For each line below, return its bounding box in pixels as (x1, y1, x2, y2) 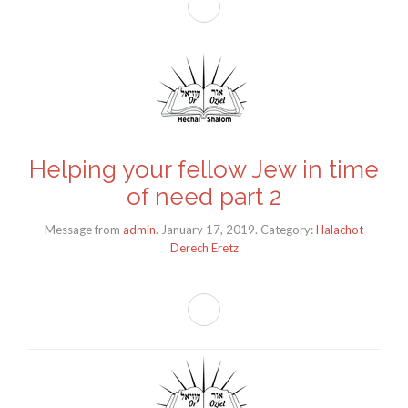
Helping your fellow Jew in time (29, 156, 379, 184)
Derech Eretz (169, 240, 239, 255)
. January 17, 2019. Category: (156, 221, 316, 237)
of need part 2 (127, 183, 281, 211)
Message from (45, 221, 120, 237)
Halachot (316, 221, 363, 237)
